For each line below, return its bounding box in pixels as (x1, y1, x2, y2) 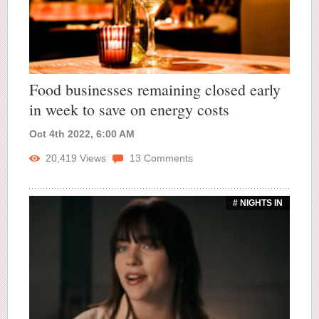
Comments (141, 152, 193, 164)
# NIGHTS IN (233, 197, 283, 208)
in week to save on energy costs (29, 98, 229, 120)
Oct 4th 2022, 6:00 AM (29, 127, 135, 140)
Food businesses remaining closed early (29, 78, 281, 100)
